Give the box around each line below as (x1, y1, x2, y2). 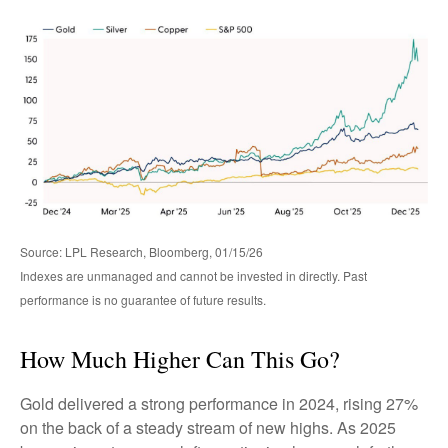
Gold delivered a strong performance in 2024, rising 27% (20, 392, 418, 416)
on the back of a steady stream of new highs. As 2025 (20, 416, 396, 440)
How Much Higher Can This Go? (20, 343, 340, 376)
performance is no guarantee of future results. (20, 291, 266, 309)
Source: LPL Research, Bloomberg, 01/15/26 (20, 243, 263, 261)
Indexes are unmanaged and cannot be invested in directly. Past (20, 267, 367, 285)
